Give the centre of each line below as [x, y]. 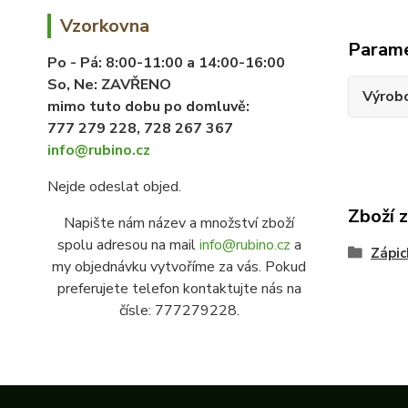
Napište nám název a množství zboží [179, 223]
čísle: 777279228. [179, 311]
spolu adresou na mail [128, 245]
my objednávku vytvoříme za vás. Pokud [179, 267]
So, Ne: [74, 85]
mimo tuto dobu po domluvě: [148, 107]
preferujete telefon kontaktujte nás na [179, 289]
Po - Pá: [76, 63]
